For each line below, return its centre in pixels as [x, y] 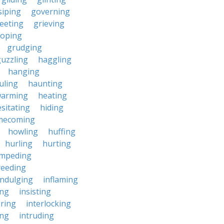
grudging [24, 47]
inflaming [60, 179]
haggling [55, 59]
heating [52, 95]
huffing [62, 131]
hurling [19, 143]
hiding [52, 107]
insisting [35, 191]
